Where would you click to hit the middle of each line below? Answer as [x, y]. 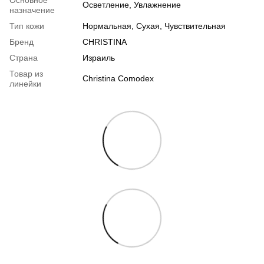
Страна [24, 58]
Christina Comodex [118, 79]
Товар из [26, 74]
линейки [25, 84]
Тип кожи [27, 26]
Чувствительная [195, 26]
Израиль [99, 58]
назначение [32, 10]
